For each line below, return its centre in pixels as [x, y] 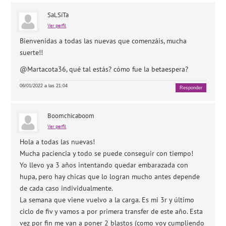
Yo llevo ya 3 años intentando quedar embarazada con [104, 165]
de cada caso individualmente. [67, 188]
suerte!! [32, 52]
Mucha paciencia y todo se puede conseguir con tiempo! [107, 154]
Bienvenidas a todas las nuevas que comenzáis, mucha [103, 41]
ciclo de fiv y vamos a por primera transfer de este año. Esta [111, 212]
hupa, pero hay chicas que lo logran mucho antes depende [110, 177]
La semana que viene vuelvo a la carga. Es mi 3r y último [107, 200]
